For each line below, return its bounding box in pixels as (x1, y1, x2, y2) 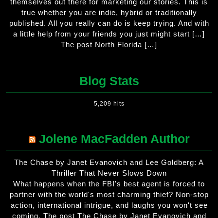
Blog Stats (79, 73, 139, 88)
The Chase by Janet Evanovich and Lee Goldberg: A (14, 158, 204, 166)
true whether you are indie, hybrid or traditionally (21, 8, 197, 17)
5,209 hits (93, 100, 125, 107)
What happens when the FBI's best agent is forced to (13, 179, 205, 188)
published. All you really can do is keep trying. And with (9, 18, 209, 27)
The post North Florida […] (61, 40, 157, 49)
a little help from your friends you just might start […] (13, 29, 205, 38)
